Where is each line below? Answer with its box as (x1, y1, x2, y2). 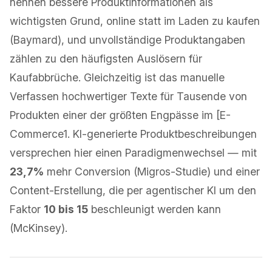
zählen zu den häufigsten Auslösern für (10, 52, 202, 65)
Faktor (10, 203, 44, 216)
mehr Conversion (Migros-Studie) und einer (44, 165, 260, 178)
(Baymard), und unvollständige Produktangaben (10, 33, 245, 46)
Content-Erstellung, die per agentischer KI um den (10, 184, 256, 197)
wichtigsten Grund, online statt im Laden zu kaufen (10, 15, 260, 27)
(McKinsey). (10, 222, 67, 234)
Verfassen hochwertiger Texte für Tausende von (10, 90, 247, 103)
